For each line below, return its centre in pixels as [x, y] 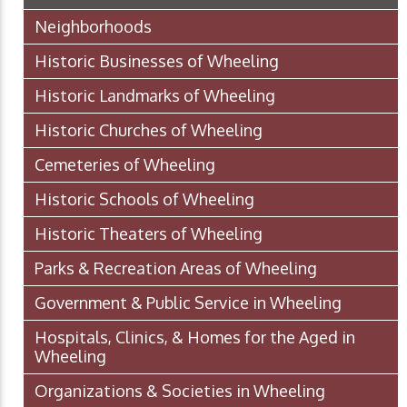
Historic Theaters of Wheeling [149, 234]
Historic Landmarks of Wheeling [155, 96]
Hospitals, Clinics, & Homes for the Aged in [195, 338]
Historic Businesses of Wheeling [157, 61]
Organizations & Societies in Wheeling [180, 391]
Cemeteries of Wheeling [125, 165]
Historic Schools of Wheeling [144, 199]
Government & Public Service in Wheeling [188, 303]
